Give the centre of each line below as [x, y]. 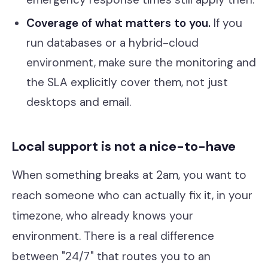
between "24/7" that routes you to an [111, 256]
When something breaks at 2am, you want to [129, 175]
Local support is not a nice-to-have [124, 146]
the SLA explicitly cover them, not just [127, 82]
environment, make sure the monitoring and [141, 63]
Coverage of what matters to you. [118, 23]
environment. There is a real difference [113, 236]
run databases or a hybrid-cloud [112, 43]
